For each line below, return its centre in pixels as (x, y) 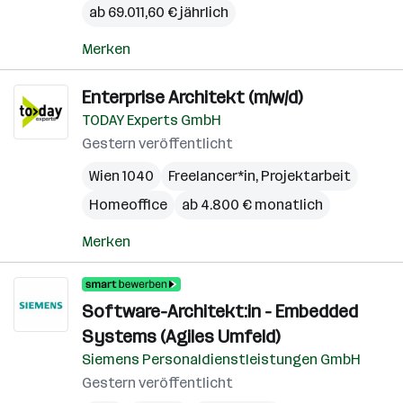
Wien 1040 (121, 176)
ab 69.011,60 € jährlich (159, 12)
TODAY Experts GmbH (152, 120)
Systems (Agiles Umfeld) (181, 336)
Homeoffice (128, 205)
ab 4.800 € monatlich (252, 205)
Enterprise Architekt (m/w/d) (192, 97)
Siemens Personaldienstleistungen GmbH (221, 359)
